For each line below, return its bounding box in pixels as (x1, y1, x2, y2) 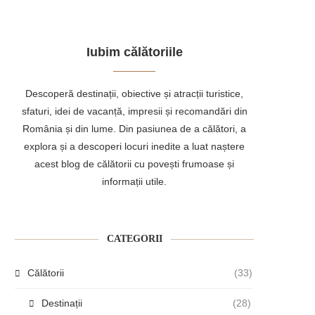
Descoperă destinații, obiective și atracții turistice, (25, 87, 243, 99)
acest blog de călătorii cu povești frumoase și (34, 157, 234, 169)
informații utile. (102, 175, 167, 187)
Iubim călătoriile (86, 44, 183, 59)
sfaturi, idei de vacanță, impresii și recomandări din (21, 105, 247, 117)
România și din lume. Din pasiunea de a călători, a (22, 122, 246, 134)
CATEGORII (106, 233, 162, 244)
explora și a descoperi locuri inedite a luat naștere (24, 140, 245, 152)
